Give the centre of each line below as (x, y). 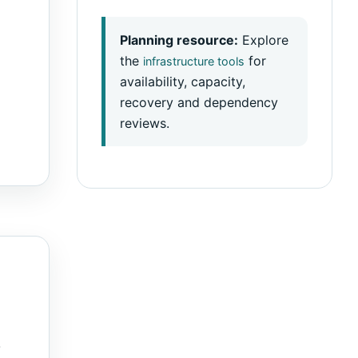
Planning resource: (179, 40)
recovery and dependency (199, 103)
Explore (263, 40)
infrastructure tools (194, 62)
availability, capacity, (183, 82)
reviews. (145, 123)
